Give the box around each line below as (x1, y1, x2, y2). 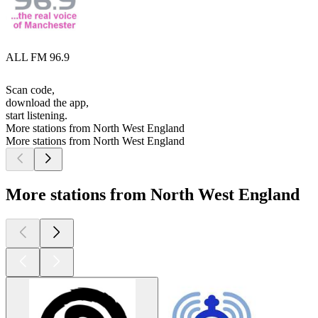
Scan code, (6, 84, 55, 97)
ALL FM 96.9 (6, 51, 70, 64)
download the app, (6, 97, 89, 109)
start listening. (6, 109, 67, 122)
